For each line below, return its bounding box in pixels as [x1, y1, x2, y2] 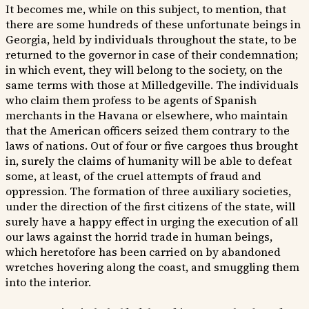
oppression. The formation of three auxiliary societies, [6, 183, 291, 199]
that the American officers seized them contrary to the [6, 123, 290, 139]
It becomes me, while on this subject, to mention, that [6, 1, 286, 17]
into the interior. [6, 275, 91, 290]
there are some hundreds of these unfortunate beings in [6, 17, 301, 32]
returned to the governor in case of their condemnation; [6, 47, 298, 63]
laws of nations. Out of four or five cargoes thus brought [6, 138, 298, 154]
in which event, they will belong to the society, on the [6, 62, 283, 78]
